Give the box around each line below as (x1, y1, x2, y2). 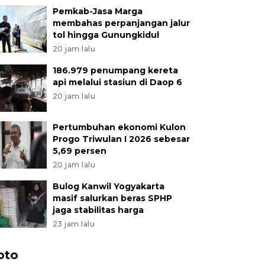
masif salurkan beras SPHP (52, 192, 172, 203)
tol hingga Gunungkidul (52, 29, 159, 40)
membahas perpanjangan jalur (52, 17, 190, 28)
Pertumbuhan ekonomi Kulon (52, 121, 186, 132)
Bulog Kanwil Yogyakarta (52, 180, 164, 192)
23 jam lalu (52, 219, 95, 228)
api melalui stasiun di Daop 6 (52, 76, 182, 88)
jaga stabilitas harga (52, 204, 144, 215)
